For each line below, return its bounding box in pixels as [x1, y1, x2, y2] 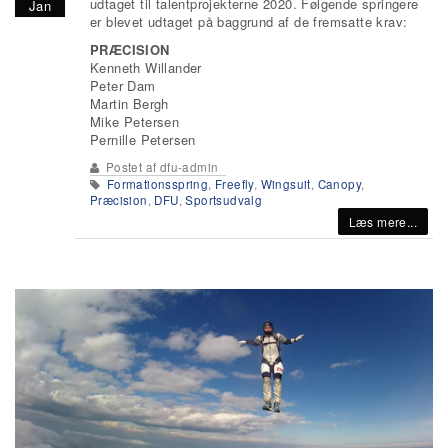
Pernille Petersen [90, 130, 196, 149]
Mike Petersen [90, 112, 180, 131]
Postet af [102, 159, 160, 175]
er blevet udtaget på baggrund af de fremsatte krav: [90, 12, 408, 31]
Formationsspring [106, 176, 209, 192]
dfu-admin [159, 159, 219, 175]
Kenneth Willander [90, 58, 202, 77]
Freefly [215, 176, 254, 192]
